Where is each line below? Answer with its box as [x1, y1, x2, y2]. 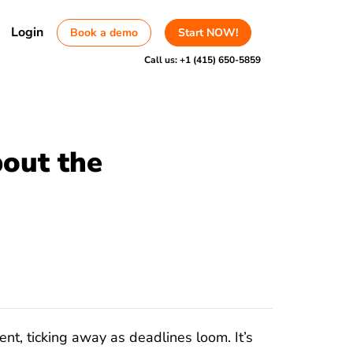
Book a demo [70, 24, 139, 40]
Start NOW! [178, 24, 239, 40]
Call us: [143, 54, 180, 66]
